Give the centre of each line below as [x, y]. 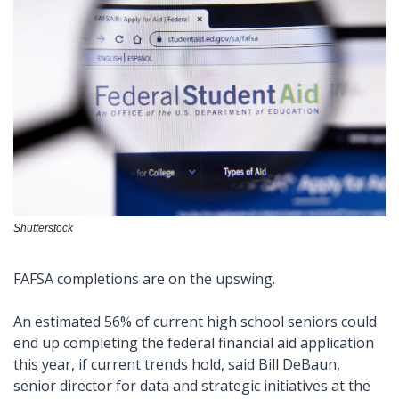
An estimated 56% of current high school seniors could [195, 321]
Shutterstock [43, 228]
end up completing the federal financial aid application [194, 342]
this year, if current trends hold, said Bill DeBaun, [177, 364]
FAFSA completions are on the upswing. [148, 278]
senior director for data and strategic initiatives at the [192, 385]
